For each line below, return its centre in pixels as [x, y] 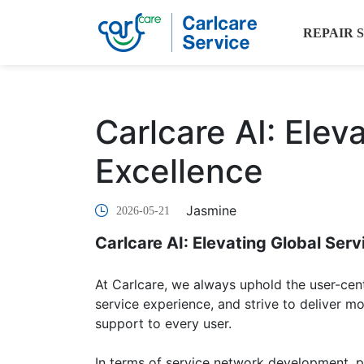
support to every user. [163, 324]
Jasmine [211, 210]
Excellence [179, 171]
